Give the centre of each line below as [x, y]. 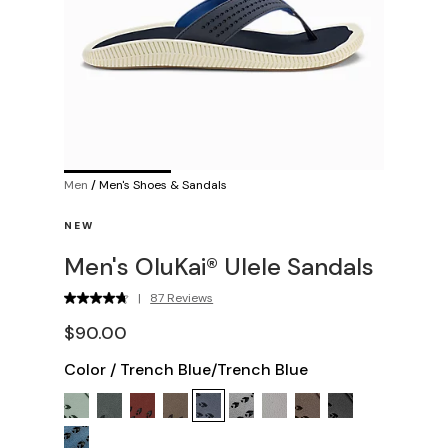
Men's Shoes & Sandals [163, 184]
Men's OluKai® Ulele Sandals [219, 266]
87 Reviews [182, 297]
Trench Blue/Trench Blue [214, 369]
